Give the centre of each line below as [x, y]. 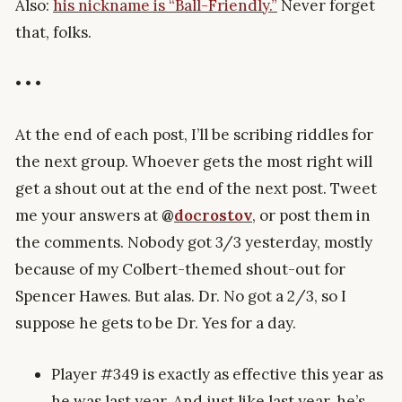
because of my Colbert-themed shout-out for [180, 269]
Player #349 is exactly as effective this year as [217, 375]
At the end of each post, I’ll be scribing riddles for [194, 134]
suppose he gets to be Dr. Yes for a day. [156, 323]
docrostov [213, 215]
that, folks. [53, 32]
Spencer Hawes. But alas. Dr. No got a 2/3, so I [181, 296]
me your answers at [88, 215]
